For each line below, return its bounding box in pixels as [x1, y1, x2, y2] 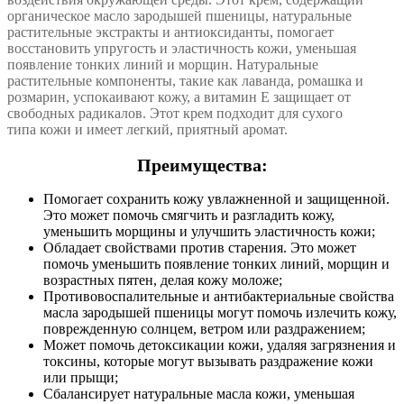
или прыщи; [43, 370, 118, 386]
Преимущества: [136, 154, 268, 175]
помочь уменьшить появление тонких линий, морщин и [43, 256, 390, 272]
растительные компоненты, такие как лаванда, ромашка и [7, 73, 363, 89]
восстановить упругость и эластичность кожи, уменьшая [7, 41, 356, 57]
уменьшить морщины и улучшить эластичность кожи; [43, 224, 375, 240]
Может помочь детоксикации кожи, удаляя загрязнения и [43, 337, 396, 353]
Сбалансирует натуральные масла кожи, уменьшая [43, 386, 354, 402]
